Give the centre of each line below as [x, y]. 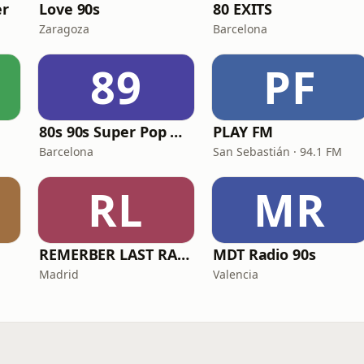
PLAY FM [243, 132]
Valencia [236, 274]
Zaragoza [64, 29]
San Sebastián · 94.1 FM [277, 152]
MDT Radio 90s [264, 254]
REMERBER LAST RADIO [183, 254]
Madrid [59, 274]
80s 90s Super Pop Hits [176, 132]
